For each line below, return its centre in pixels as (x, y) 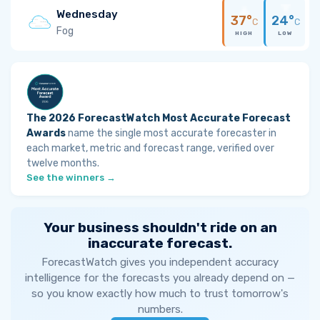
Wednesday (87, 14)
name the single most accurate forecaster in (171, 133)
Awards (46, 133)
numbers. (160, 309)
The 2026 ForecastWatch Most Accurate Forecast (159, 118)
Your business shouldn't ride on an (160, 227)
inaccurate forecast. (160, 243)
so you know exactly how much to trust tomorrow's (160, 294)
